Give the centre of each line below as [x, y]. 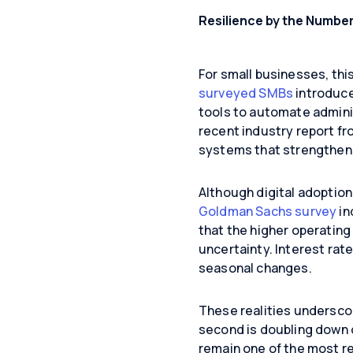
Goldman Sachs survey [268, 212]
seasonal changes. [255, 268]
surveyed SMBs [247, 93]
